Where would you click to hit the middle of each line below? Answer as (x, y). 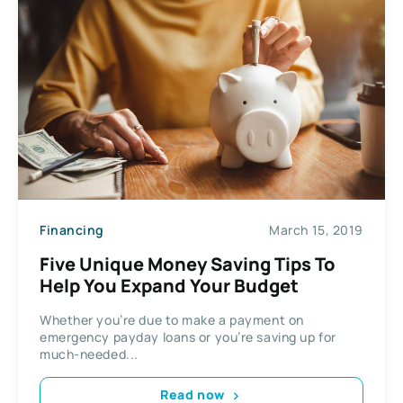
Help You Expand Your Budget (169, 285)
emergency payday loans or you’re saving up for (188, 336)
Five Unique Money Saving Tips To (188, 264)
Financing (72, 230)
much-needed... (89, 354)
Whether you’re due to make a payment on (172, 319)
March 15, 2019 (316, 230)
